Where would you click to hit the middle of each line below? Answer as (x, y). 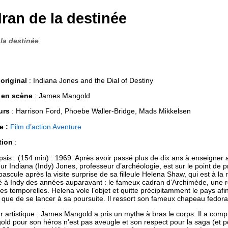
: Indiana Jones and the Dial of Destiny (90, 80)
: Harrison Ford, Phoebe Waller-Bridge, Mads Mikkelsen (101, 111)
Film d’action (31, 126)
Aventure (67, 126)
